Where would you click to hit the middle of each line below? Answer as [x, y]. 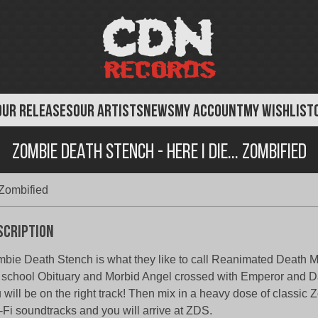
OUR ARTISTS [108, 112]
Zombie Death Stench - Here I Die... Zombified [159, 153]
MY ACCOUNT [209, 112]
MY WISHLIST [279, 112]
